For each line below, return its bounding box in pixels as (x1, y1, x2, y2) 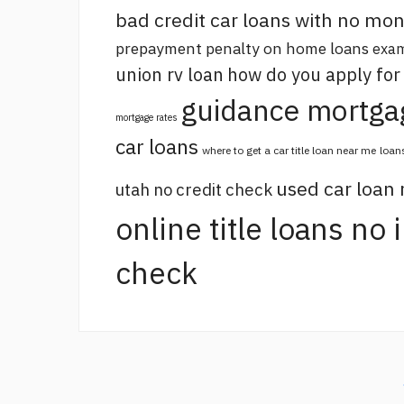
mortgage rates (115, 111, 178, 124)
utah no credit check (115, 179, 272, 201)
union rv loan (115, 62, 224, 87)
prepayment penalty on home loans (115, 38, 369, 60)
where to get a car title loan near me (202, 143, 376, 158)
